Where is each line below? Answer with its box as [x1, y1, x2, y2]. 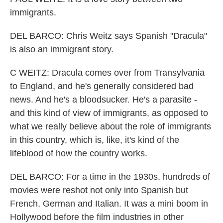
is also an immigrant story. [10, 44, 113, 54]
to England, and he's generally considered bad [10, 81, 194, 91]
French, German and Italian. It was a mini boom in [10, 199, 208, 209]
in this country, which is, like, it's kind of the [10, 135, 179, 145]
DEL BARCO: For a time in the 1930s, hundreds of [10, 172, 210, 182]
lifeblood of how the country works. [10, 148, 147, 158]
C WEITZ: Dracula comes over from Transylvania [10, 68, 205, 78]
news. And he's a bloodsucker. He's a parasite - [10, 95, 197, 105]
